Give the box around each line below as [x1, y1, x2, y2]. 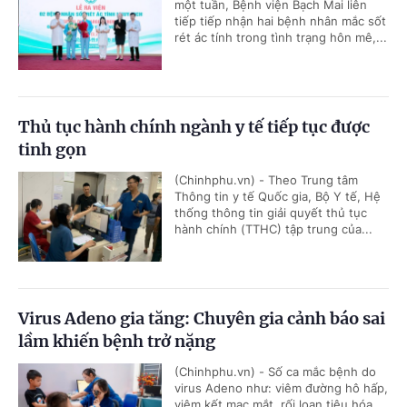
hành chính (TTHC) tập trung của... [174, 222, 372, 237]
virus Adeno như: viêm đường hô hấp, [174, 381, 388, 396]
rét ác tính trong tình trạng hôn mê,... [174, 30, 387, 45]
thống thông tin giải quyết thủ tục [174, 205, 367, 221]
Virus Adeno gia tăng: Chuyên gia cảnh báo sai [18, 308, 385, 330]
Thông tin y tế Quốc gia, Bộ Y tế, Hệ [174, 189, 381, 204]
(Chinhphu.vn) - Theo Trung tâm [174, 173, 358, 188]
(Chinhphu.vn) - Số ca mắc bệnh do [174, 364, 376, 380]
